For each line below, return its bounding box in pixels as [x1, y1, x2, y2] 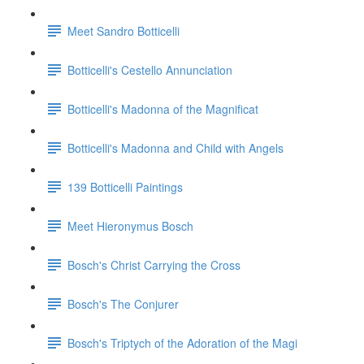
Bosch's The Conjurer [67, 295, 179, 312]
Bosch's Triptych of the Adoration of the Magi [67, 334, 297, 351]
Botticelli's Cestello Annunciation [67, 61, 232, 78]
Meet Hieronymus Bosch [67, 217, 193, 234]
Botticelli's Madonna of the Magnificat [67, 100, 258, 117]
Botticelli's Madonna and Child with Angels [67, 139, 284, 156]
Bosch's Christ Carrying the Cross [67, 256, 240, 273]
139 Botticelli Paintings [67, 178, 183, 195]
